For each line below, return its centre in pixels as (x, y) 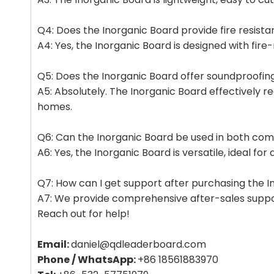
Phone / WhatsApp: (87, 260)
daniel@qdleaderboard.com (139, 244)
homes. (55, 107)
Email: (54, 244)
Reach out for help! (83, 214)
